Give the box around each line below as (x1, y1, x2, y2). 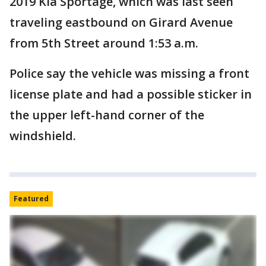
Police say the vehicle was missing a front (9, 65, 249, 81)
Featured (14, 194, 49, 204)
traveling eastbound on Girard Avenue (9, 14, 233, 30)
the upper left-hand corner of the (9, 107, 204, 123)
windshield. (9, 128, 79, 144)
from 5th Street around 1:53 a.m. (9, 35, 201, 51)
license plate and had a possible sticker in (9, 86, 252, 102)
